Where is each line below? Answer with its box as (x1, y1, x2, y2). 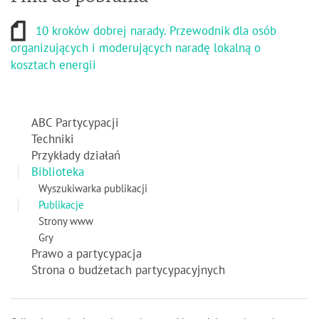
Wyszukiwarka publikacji (38, 182, 147, 196)
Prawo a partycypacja (31, 247, 142, 262)
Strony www (38, 215, 93, 229)
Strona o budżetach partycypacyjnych (31, 263, 225, 278)
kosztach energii (11, 58, 96, 73)
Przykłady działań (31, 149, 120, 164)
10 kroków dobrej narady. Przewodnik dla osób (36, 24, 276, 39)
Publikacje (38, 199, 84, 212)
